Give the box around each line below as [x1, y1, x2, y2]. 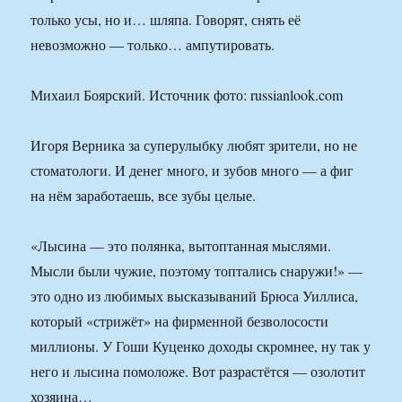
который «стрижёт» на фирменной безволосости [31, 311, 329, 331]
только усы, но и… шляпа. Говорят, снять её [31, 10, 301, 30]
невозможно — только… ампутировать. [31, 35, 275, 55]
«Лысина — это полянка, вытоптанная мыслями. [31, 236, 332, 256]
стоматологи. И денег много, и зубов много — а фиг [31, 161, 354, 180]
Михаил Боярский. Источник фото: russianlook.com [31, 85, 344, 105]
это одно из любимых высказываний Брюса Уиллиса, [31, 286, 359, 306]
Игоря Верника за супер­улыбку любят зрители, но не [31, 135, 358, 155]
